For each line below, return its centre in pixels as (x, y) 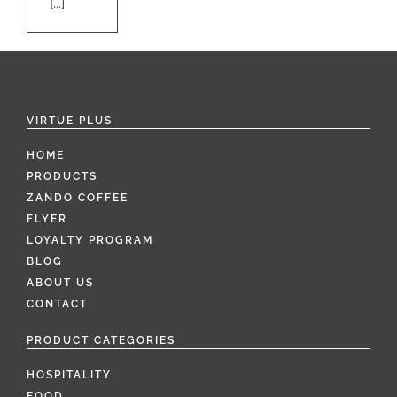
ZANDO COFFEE (78, 198)
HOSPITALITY (69, 375)
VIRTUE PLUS (70, 121)
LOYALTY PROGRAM (90, 240)
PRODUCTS (62, 176)
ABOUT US (60, 283)
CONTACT (57, 304)
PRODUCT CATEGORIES (101, 340)
